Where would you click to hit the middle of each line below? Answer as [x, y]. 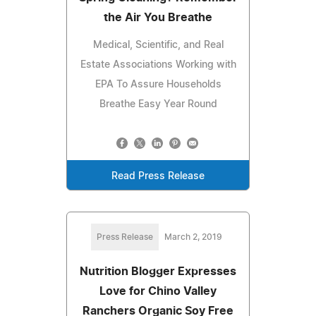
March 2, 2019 [193, 237]
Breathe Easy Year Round [158, 104]
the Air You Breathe [158, 17]
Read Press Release [158, 176]
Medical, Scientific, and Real [158, 45]
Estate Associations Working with [158, 65]
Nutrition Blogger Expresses [158, 271]
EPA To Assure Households [158, 84]
